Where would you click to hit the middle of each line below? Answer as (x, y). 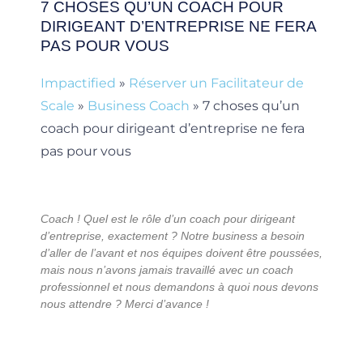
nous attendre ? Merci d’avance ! (125, 304)
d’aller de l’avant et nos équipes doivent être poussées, (181, 253)
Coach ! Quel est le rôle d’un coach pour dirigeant (168, 219)
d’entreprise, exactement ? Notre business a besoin (173, 236)
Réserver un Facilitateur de (216, 83)
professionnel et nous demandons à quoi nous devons (179, 287)
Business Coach (139, 105)
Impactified (78, 83)
